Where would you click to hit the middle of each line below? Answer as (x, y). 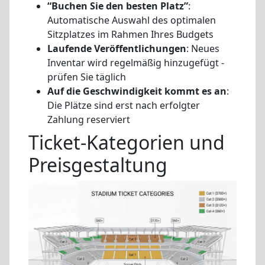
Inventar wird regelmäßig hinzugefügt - (136, 63)
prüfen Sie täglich (87, 77)
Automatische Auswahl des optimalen (132, 20)
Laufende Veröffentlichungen (117, 49)
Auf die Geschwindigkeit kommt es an (137, 91)
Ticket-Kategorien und (127, 143)
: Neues (203, 49)
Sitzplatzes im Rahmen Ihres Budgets (130, 35)
